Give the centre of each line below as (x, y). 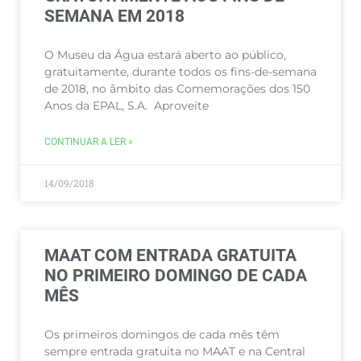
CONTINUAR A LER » (89, 142)
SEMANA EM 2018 (114, 16)
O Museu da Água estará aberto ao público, (165, 55)
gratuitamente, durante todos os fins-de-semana (180, 72)
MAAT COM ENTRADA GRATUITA (170, 255)
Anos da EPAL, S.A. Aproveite (127, 106)
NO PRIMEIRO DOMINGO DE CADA (176, 276)
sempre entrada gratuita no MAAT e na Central (175, 351)
